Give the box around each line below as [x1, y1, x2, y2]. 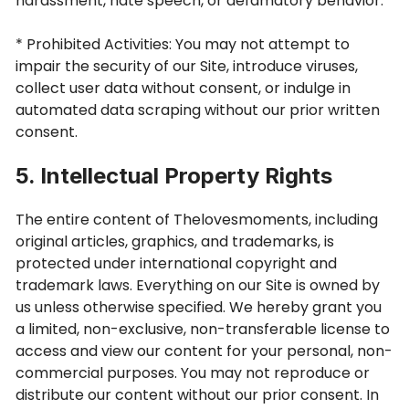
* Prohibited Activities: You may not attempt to [16, 34, 350, 55]
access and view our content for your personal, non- [16, 341, 393, 362]
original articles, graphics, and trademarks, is [16, 231, 334, 252]
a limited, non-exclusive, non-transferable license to [16, 319, 390, 340]
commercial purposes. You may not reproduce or [16, 362, 370, 383]
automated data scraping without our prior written [16, 100, 380, 121]
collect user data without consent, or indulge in [16, 78, 351, 99]
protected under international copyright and [16, 253, 337, 274]
